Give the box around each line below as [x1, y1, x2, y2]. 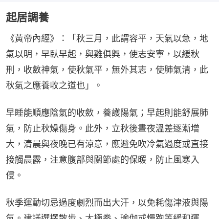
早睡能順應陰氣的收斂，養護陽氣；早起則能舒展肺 [6, 108, 208, 118]
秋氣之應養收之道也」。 [6, 80, 103, 91]
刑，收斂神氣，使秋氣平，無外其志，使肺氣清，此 [6, 65, 208, 75]
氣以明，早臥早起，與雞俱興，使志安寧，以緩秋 [6, 49, 199, 60]
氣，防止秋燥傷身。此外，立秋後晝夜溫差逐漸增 [6, 123, 199, 134]
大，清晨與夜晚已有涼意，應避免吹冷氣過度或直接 [6, 139, 208, 150]
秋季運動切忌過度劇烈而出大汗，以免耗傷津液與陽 [6, 197, 208, 208]
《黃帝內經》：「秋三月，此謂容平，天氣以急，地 [6, 33, 208, 44]
